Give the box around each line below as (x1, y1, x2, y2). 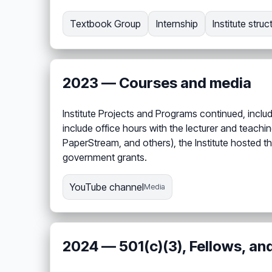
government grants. (63, 151, 147, 164)
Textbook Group (70, 18, 141, 30)
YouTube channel (70, 181, 144, 194)
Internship (155, 18, 198, 30)
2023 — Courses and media (63, 74, 251, 92)
